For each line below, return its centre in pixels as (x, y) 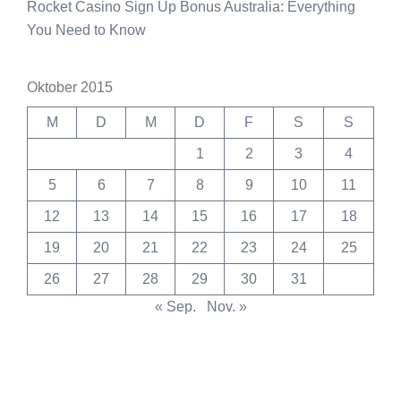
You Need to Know (86, 30)
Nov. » (226, 307)
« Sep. (175, 307)
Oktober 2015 (70, 88)
